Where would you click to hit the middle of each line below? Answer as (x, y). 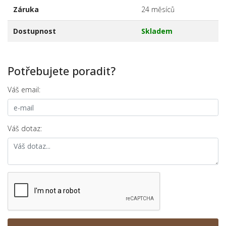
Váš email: (24, 90)
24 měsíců (158, 10)
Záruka (26, 10)
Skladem (157, 31)
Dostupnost (34, 31)
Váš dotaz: (25, 128)
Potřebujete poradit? (62, 71)
